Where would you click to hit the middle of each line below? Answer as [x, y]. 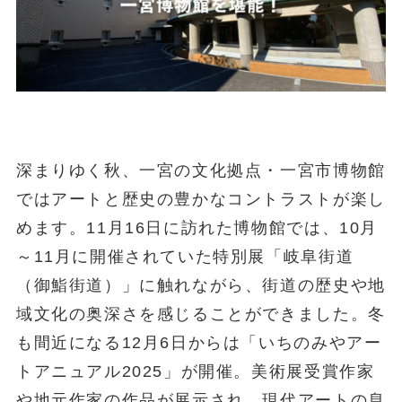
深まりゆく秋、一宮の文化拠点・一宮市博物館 [201, 170]
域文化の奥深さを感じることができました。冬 [201, 314]
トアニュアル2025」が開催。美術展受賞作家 [195, 371]
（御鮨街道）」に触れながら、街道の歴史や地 [201, 285]
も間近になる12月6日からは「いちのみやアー [199, 342]
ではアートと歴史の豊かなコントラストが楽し [201, 199]
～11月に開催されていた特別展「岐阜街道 [185, 256]
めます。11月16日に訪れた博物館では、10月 [197, 227]
